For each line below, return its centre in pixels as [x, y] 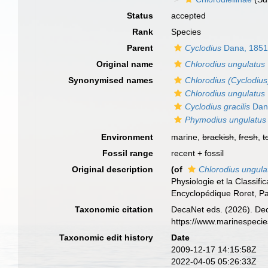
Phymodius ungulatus [226, 120]
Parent [140, 48]
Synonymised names [111, 80]
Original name [125, 64]
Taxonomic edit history [106, 237]
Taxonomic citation [114, 209]
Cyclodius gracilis [218, 106]
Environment [127, 137]
